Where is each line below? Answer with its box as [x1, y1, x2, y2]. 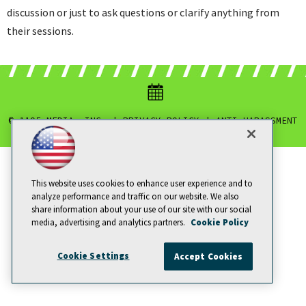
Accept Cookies [173, 251, 243, 262]
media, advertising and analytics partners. [31, 217, 187, 228]
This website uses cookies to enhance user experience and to [31, 178, 253, 189]
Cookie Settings [57, 250, 130, 262]
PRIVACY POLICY [123, 115, 199, 127]
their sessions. [7, 24, 74, 38]
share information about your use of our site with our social [31, 204, 251, 215]
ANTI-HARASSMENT [216, 115, 298, 127]
